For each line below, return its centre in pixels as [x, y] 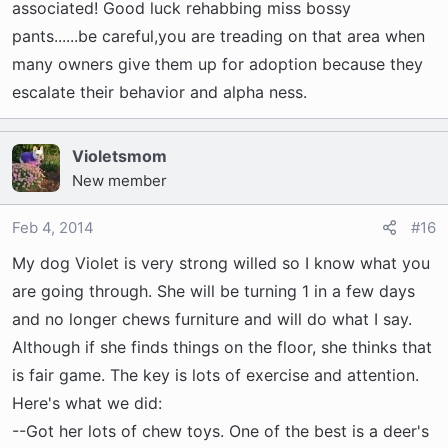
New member [119, 180]
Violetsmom [119, 156]
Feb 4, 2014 [53, 227]
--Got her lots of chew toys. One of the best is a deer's [220, 431]
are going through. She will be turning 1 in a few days [213, 291]
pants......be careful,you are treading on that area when [218, 36]
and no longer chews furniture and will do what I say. [212, 319]
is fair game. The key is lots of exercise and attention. [215, 375]
